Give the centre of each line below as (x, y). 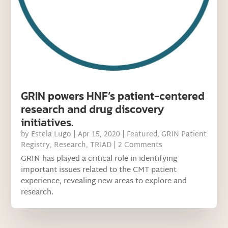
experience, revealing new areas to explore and (104, 181)
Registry (36, 145)
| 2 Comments (137, 145)
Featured (142, 134)
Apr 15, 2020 (99, 134)
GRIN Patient (184, 134)
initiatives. (47, 122)
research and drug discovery (93, 109)
